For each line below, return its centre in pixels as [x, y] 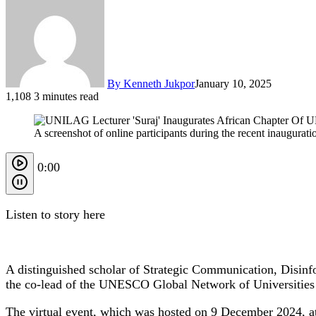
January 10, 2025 [233, 83]
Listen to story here [55, 214]
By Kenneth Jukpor [151, 83]
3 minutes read [66, 96]
